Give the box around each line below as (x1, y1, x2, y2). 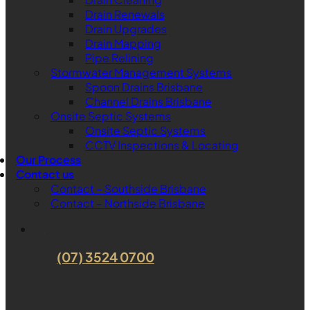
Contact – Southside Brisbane (51, 181, 206, 196)
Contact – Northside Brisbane (51, 196, 205, 210)
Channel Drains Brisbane (85, 94, 212, 109)
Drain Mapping (85, 36, 161, 51)
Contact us (16, 167, 74, 181)
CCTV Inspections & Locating (85, 138, 239, 152)
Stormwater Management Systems (51, 65, 232, 80)
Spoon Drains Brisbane (85, 80, 203, 94)
